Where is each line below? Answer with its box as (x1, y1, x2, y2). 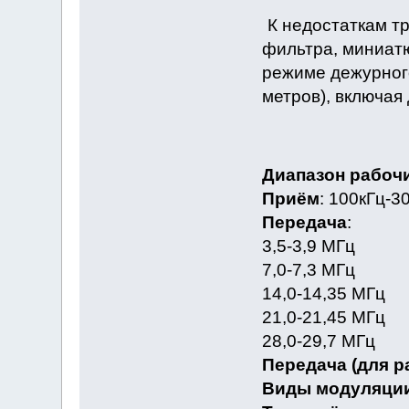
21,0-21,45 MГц (261, 308, 385, 328)
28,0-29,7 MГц (261, 331, 375, 351)
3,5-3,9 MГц (261, 236, 355, 257)
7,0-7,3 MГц (261, 260, 355, 280)
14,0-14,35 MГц (261, 284, 385, 304)
